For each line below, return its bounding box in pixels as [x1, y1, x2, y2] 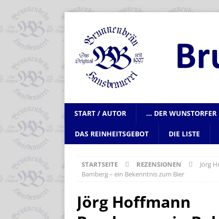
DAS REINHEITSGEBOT [75, 129, 149, 138]
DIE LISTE [169, 129, 200, 138]
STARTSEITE [82, 160, 118, 169]
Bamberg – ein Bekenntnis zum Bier [82, 170, 184, 178]
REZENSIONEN [136, 160, 181, 169]
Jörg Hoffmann [77, 191, 191, 212]
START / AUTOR [74, 109, 126, 118]
